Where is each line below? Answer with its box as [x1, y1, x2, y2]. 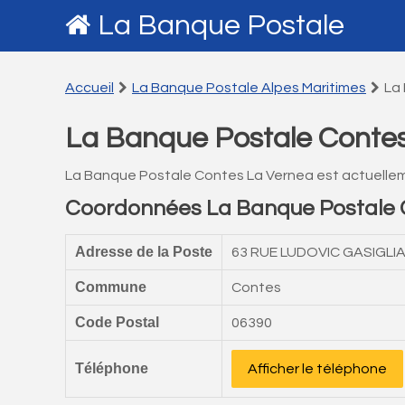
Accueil [65, 80, 114, 95]
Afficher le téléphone [248, 362, 387, 376]
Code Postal [75, 315, 159, 330]
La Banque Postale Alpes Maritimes [132, 80, 366, 95]
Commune [75, 279, 146, 295]
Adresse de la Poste [75, 244, 212, 259]
